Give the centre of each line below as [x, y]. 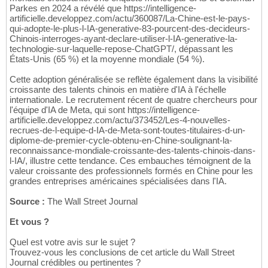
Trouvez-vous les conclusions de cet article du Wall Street [122, 252]
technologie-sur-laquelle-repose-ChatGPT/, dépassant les [121, 49]
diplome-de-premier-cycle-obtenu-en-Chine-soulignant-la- [121, 141]
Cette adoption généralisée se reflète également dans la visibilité [134, 80]
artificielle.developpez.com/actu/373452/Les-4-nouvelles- [120, 120]
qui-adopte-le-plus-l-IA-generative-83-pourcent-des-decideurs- [130, 29]
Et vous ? [29, 222]
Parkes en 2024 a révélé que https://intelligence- [103, 8]
